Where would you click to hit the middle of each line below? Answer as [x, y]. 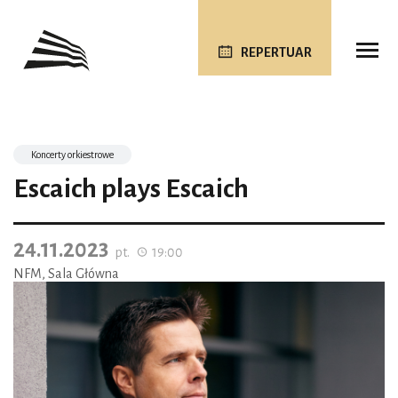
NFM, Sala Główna [66, 274]
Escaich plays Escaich [131, 188]
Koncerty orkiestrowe [72, 155]
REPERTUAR [276, 52]
